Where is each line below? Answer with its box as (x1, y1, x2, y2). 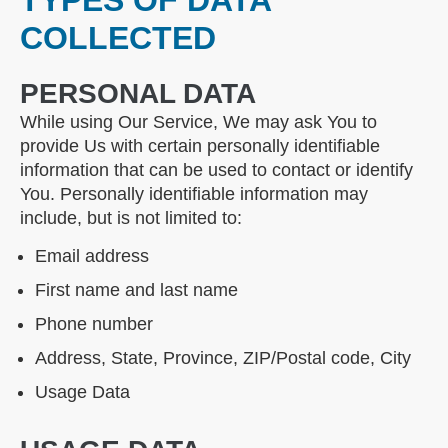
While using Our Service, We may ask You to (20, 112, 377, 133)
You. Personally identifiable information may (20, 184, 368, 205)
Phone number (35, 314, 153, 335)
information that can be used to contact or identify (20, 160, 413, 181)
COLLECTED (20, 20, 216, 57)
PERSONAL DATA (20, 78, 256, 110)
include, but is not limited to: (20, 208, 242, 229)
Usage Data (35, 382, 130, 403)
